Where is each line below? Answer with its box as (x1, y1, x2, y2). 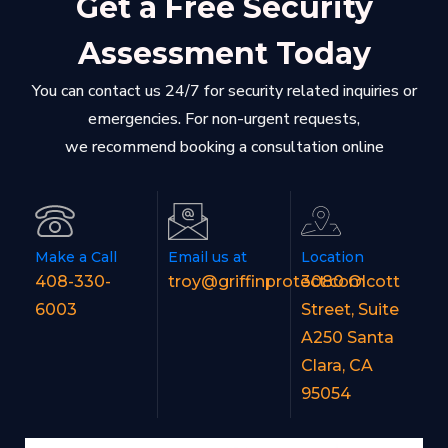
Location (300, 247, 364, 266)
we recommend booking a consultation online (64, 135, 384, 158)
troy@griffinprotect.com (167, 271, 366, 291)
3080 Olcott (300, 271, 400, 291)
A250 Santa (300, 327, 394, 347)
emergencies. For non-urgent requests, (88, 107, 360, 130)
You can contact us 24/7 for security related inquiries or (31, 79, 417, 102)
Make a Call (35, 247, 117, 266)
